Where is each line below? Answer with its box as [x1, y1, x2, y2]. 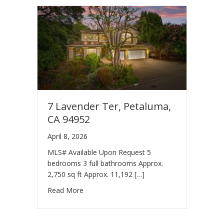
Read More [47, 185, 83, 195]
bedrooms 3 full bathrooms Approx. [47, 158, 163, 168]
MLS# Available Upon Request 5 [47, 147, 151, 157]
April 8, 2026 [47, 131, 87, 141]
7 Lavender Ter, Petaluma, [47, 99, 171, 113]
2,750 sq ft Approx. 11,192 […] [47, 169, 144, 179]
